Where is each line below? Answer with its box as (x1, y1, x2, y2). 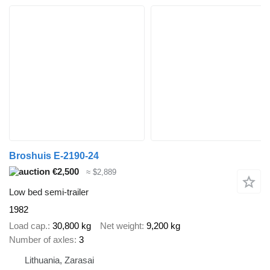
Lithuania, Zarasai (25, 254, 94, 265)
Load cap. (9, 220, 48, 231)
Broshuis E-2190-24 (9, 150, 99, 161)
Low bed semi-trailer (9, 187, 89, 198)
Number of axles (9, 234, 74, 245)
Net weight (100, 220, 142, 231)
